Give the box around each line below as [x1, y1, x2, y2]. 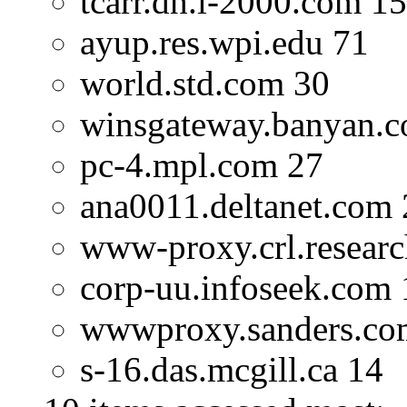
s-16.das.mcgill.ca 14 [80, 350, 383, 390]
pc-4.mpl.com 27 [80, 145, 323, 185]
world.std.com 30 [80, 64, 330, 104]
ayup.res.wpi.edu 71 [80, 23, 369, 63]
